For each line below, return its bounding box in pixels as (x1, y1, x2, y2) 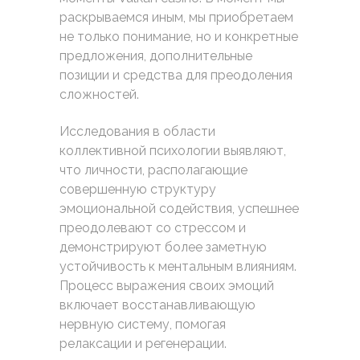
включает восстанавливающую (59, 297, 256, 313)
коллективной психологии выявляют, (59, 143, 286, 158)
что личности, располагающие (59, 162, 247, 178)
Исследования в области (59, 124, 215, 139)
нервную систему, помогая (59, 317, 226, 332)
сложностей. (59, 87, 139, 102)
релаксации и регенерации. (59, 336, 227, 351)
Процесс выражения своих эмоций (59, 278, 274, 293)
